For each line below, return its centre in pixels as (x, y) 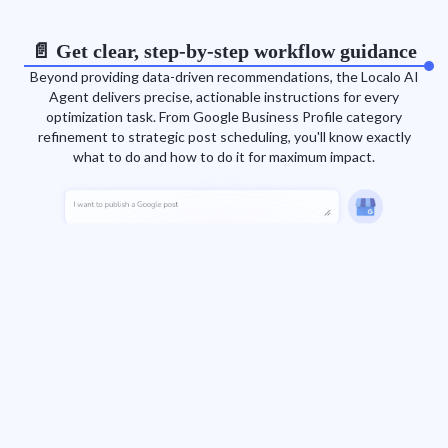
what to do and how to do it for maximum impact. (224, 156)
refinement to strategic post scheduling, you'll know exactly (224, 136)
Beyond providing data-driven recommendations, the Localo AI (224, 76)
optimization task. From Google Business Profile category (224, 116)
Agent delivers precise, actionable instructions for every (224, 96)
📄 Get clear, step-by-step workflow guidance (224, 50)
